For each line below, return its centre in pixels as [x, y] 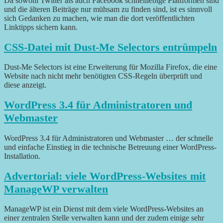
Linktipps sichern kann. [41, 27]
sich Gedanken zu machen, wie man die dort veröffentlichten [99, 18]
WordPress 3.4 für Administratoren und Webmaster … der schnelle [109, 138]
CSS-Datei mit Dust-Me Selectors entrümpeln [111, 47]
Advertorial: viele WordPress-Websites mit [105, 176]
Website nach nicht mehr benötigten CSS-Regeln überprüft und [103, 76]
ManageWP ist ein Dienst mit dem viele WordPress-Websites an [104, 209]
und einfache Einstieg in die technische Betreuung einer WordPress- [110, 147]
